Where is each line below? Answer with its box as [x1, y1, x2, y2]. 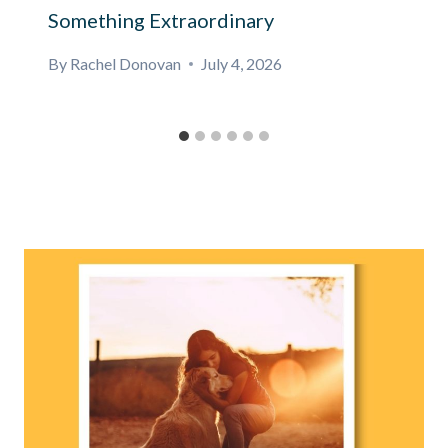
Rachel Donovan [70, 54, 182, 74]
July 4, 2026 [201, 54, 283, 74]
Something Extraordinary [48, 8, 274, 33]
